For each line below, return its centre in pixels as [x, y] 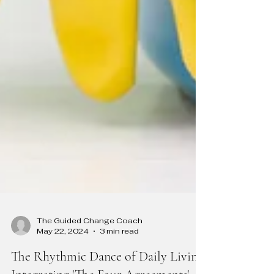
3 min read [119, 259]
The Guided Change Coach [90, 248]
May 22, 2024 [63, 259]
